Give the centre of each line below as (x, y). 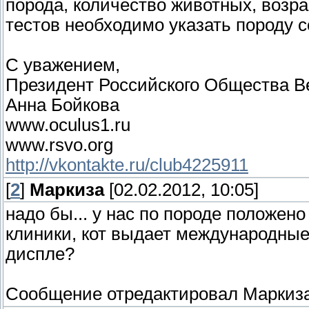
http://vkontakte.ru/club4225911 (127, 165)
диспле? (40, 253)
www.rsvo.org (59, 144)
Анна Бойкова (62, 104)
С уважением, (63, 64)
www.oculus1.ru (68, 124)
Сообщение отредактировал (124, 293)
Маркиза (67, 189)
